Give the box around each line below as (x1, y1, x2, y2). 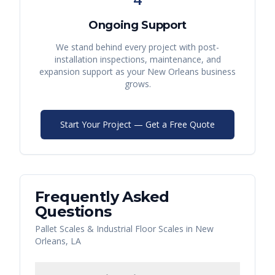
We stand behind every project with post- (56, 41, 219, 53)
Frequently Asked (35, 188, 169, 206)
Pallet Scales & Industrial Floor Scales (35, 223, 184, 235)
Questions (35, 203, 112, 221)
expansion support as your (39, 66, 147, 78)
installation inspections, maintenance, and (54, 53, 221, 66)
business (199, 66, 236, 78)
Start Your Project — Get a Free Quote (60, 118, 215, 131)
